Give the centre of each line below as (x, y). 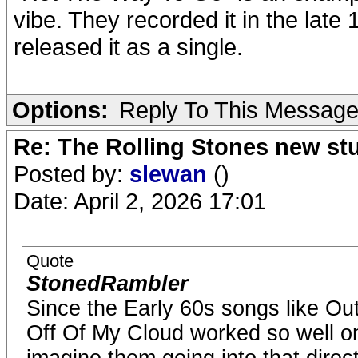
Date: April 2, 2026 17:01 (140, 201)
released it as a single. (128, 47)
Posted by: (72, 174)
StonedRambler (107, 284)
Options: (60, 110)
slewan (171, 174)
